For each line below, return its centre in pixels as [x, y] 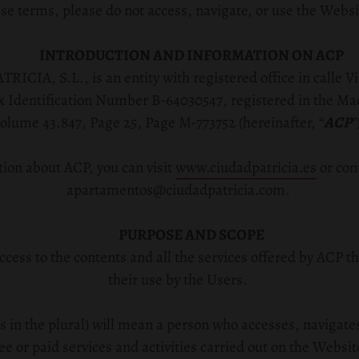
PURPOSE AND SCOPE [192, 235]
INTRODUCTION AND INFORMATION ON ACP [192, 55]
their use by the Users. [178, 280]
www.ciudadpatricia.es [246, 167]
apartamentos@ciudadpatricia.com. [178, 190]
